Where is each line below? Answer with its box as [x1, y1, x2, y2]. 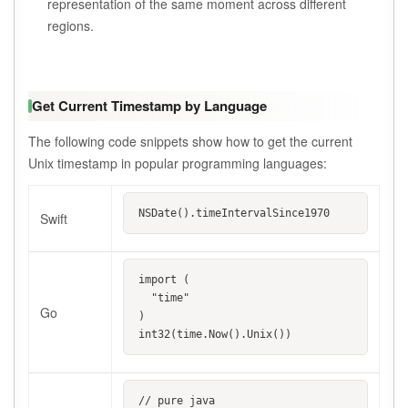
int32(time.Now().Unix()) [138, 328, 291, 342]
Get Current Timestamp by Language [32, 96, 267, 117]
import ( [138, 273, 189, 287]
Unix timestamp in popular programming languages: [28, 154, 327, 173]
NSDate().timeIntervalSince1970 [138, 207, 330, 220]
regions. [47, 16, 94, 36]
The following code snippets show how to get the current [28, 132, 352, 151]
